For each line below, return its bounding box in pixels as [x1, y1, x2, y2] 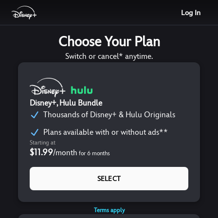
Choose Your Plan [58, 34, 160, 50]
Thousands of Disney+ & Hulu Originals [43, 110, 175, 119]
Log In [181, 8, 200, 17]
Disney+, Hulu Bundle [30, 98, 102, 108]
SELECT [97, 175, 121, 182]
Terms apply [93, 207, 125, 214]
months [91, 150, 110, 157]
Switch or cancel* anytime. [65, 52, 153, 61]
